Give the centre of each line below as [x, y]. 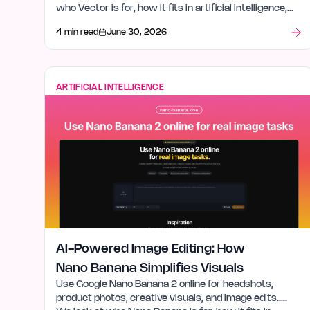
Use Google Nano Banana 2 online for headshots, [165, 285]
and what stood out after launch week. [144, 22]
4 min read [77, 32]
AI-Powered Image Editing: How [151, 249]
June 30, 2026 [137, 32]
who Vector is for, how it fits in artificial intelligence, [172, 9]
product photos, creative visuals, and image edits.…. [172, 299]
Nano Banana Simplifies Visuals [150, 268]
